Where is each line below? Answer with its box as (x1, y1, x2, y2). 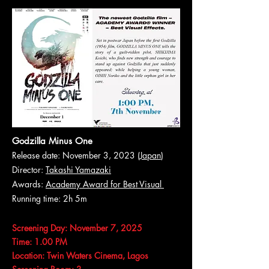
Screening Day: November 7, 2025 (12, 222, 145, 234)
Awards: (12, 178, 46, 190)
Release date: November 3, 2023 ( (12, 150, 140, 161)
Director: (12, 164, 46, 175)
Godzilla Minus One (12, 135, 95, 147)
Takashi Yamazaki (46, 164, 111, 175)
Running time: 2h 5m (12, 193, 87, 204)
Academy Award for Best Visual (46, 178, 164, 190)
